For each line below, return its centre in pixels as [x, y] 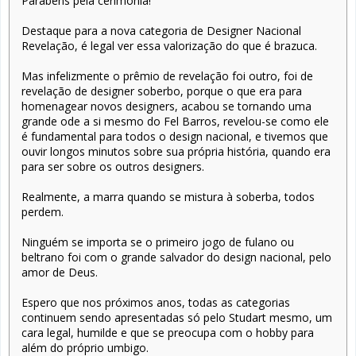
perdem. [43, 212]
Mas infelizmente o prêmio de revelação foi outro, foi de [167, 76]
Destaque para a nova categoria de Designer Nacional [161, 31]
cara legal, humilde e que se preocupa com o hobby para [168, 333]
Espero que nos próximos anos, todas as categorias [156, 303]
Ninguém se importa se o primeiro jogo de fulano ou [158, 242]
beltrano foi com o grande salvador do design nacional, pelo [176, 257]
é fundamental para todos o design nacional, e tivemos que [175, 137]
